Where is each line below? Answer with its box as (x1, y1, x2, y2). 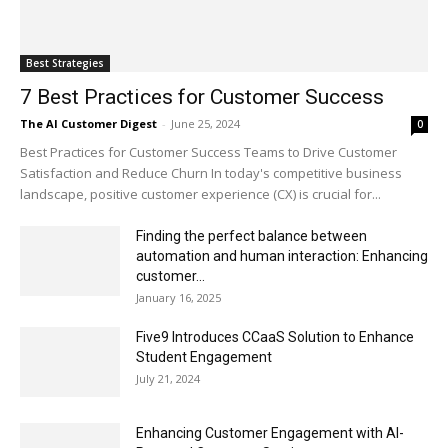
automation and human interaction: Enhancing (136, 247, 428, 264)
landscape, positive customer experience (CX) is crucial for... (20, 184, 381, 203)
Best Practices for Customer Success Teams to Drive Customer (20, 142, 397, 161)
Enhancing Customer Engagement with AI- (136, 424, 404, 441)
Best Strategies (26, 55, 104, 70)
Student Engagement (136, 348, 272, 365)
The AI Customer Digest (20, 115, 157, 131)
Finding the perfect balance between (136, 227, 367, 244)
